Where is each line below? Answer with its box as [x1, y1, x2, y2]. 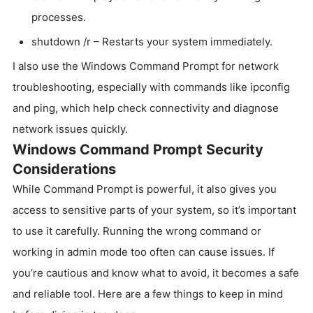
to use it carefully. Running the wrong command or [13, 224, 261, 238]
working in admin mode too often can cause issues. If [13, 245, 275, 259]
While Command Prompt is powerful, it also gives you [13, 182, 277, 196]
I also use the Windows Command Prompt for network [13, 59, 279, 73]
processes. [31, 10, 86, 24]
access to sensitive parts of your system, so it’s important [13, 203, 296, 217]
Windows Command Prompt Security [13, 140, 263, 158]
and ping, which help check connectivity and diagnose [13, 101, 279, 115]
